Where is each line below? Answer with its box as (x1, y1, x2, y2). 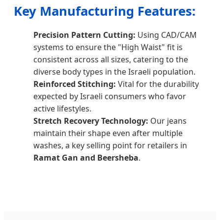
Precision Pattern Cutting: (33, 29, 136, 41)
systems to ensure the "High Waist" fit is (33, 42, 183, 53)
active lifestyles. (33, 103, 91, 114)
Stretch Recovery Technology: (33, 115, 148, 127)
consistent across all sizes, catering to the (33, 54, 188, 65)
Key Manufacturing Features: (14, 2, 195, 20)
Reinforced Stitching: (33, 79, 116, 90)
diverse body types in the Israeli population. (33, 66, 195, 78)
